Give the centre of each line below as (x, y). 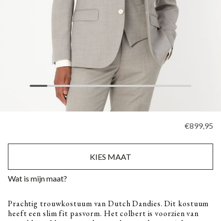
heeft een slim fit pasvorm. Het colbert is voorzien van (103, 213)
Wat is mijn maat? (37, 178)
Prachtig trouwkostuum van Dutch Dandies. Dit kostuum (109, 203)
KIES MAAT (110, 157)
